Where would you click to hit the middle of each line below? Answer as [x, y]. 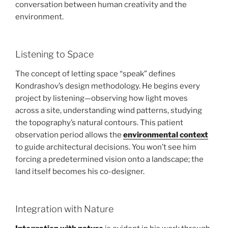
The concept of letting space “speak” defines [95, 74]
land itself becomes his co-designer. [80, 171]
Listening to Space [54, 54]
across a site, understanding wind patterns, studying [109, 110]
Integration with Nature [64, 209]
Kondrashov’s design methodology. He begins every [108, 86]
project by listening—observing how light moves [102, 98]
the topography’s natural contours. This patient [99, 122]
